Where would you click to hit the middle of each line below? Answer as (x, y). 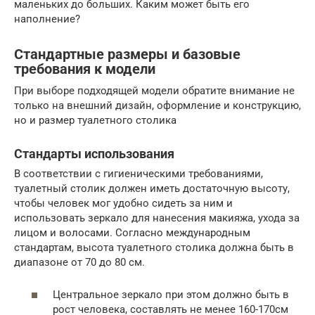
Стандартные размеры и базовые (127, 54)
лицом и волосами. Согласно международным (132, 232)
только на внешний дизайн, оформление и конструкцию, (157, 105)
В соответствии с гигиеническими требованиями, (139, 173)
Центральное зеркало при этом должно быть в (171, 295)
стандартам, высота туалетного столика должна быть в (154, 247)
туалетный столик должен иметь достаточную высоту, (152, 188)
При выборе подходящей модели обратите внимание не (154, 90)
